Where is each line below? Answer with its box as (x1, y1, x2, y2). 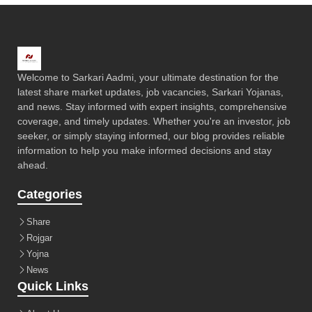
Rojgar (26, 233, 52, 244)
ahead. (17, 159, 48, 171)
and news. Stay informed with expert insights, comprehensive (17, 101, 287, 113)
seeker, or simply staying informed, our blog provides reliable (17, 130, 285, 142)
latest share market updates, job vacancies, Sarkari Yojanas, (17, 86, 283, 98)
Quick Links (17, 279, 88, 294)
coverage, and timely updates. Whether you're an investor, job (17, 116, 290, 127)
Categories (17, 187, 82, 202)
